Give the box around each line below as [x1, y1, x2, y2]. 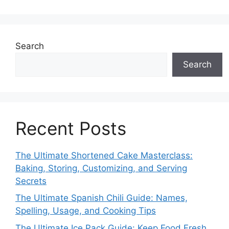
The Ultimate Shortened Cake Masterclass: [15, 150, 193, 161]
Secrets [15, 175, 47, 186]
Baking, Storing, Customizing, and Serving [15, 163, 187, 173]
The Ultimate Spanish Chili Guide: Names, [15, 193, 188, 203]
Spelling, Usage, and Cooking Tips [15, 205, 156, 216]
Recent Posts [15, 117, 126, 139]
